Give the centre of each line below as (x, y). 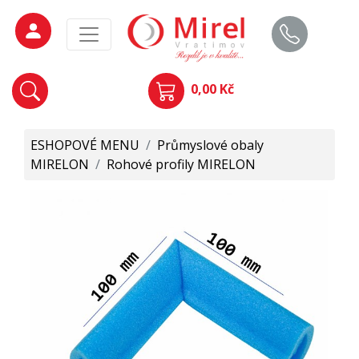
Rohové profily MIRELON (181, 165)
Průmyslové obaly (210, 145)
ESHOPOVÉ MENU (85, 145)
